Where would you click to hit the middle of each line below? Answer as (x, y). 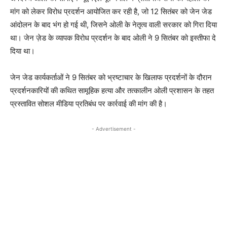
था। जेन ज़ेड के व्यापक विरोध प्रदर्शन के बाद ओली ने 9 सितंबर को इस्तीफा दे (113, 37)
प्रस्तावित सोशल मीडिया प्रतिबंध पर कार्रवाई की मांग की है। (89, 103)
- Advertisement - (113, 128)
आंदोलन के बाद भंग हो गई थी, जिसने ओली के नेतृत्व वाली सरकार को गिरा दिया (113, 24)
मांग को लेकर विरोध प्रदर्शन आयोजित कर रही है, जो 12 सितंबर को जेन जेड (111, 11)
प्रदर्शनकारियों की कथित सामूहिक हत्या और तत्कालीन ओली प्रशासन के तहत (112, 90)
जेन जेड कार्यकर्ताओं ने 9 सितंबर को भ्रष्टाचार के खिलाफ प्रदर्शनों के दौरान (111, 77)
